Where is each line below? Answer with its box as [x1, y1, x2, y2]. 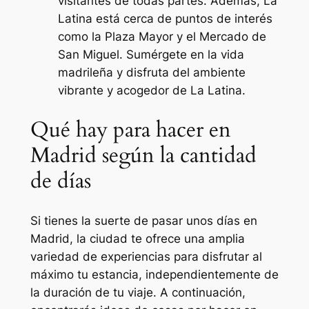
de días [30, 166, 91, 196]
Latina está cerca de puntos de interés [57, 12, 272, 26]
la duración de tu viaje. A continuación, [30, 285, 246, 299]
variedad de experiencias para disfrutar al [30, 249, 262, 263]
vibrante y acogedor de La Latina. [57, 83, 246, 98]
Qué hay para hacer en [30, 115, 231, 145]
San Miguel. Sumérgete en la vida [57, 48, 244, 62]
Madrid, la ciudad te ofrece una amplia [30, 231, 245, 246]
